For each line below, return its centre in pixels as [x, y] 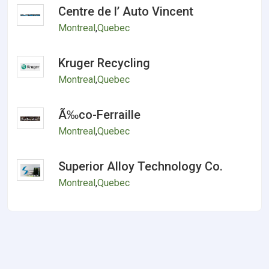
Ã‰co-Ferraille [100, 115]
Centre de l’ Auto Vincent [126, 11]
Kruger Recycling [104, 63]
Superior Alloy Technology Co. [141, 166]
